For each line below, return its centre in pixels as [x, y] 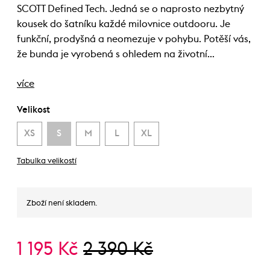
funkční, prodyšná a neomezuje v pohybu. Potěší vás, [134, 39]
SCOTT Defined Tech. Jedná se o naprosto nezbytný [130, 9]
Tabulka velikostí [47, 161]
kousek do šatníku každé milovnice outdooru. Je [124, 24]
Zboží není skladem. [62, 203]
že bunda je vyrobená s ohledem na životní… [116, 54]
